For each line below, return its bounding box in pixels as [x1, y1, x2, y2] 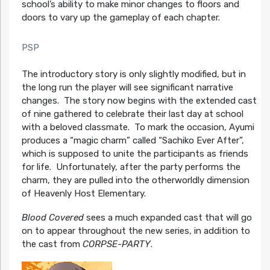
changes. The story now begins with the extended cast [21, 95, 257, 107]
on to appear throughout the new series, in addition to [21, 225, 250, 237]
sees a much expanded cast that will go [83, 212, 252, 224]
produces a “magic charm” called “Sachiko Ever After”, [21, 135, 244, 146]
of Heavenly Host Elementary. [21, 188, 146, 199]
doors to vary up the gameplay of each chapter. [21, 11, 220, 23]
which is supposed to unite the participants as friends [21, 148, 248, 160]
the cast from [21, 239, 83, 250]
